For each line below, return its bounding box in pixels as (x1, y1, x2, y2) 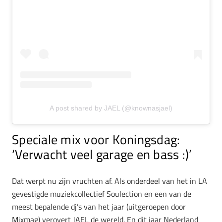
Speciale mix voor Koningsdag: (12, 129, 180, 149)
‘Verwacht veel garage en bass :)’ (12, 144, 192, 164)
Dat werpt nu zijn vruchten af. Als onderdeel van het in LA (12, 175, 207, 187)
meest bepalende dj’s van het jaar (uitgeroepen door (12, 201, 186, 213)
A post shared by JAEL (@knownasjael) (50, 104, 172, 112)
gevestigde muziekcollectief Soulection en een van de (12, 188, 191, 200)
